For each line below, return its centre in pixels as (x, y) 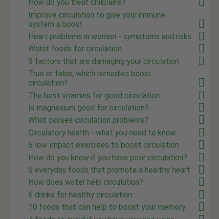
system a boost (56, 24)
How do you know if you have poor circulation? (108, 157)
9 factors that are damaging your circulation (104, 61)
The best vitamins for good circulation (94, 95)
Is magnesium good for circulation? (89, 108)
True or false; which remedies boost (90, 74)
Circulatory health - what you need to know (102, 132)
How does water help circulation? (86, 182)
